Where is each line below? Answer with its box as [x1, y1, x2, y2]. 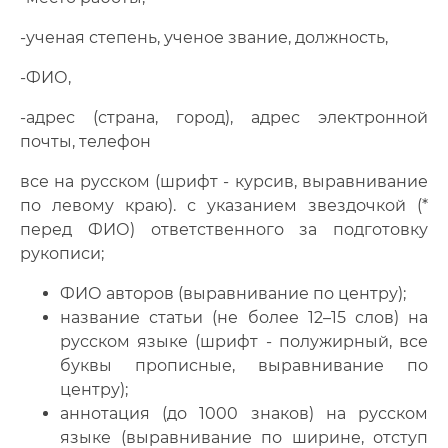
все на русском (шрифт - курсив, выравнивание [20, 172, 428, 191]
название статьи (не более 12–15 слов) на [60, 308, 428, 327]
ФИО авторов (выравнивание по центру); [60, 284, 406, 303]
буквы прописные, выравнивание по [60, 356, 428, 375]
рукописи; [20, 244, 104, 263]
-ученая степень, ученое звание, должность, [20, 28, 388, 47]
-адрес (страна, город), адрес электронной [20, 108, 428, 127]
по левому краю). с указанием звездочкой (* [20, 196, 428, 215]
